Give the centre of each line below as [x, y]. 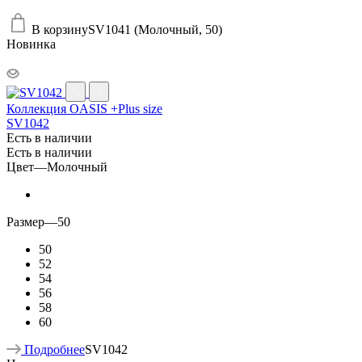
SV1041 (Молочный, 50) [155, 29]
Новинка [31, 44]
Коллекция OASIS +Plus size [84, 108]
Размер [25, 221]
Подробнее [55, 349]
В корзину [60, 29]
